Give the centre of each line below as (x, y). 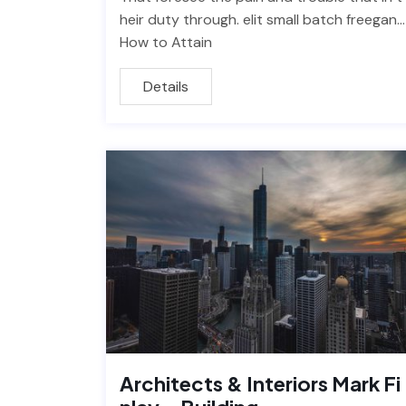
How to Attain (166, 43)
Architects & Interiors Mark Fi (260, 384)
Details (166, 87)
